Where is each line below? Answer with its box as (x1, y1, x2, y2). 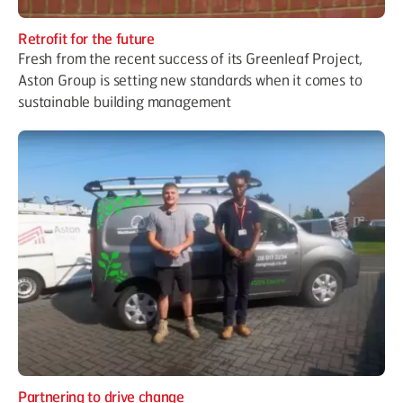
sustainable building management (18, 92, 232, 112)
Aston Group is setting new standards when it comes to (18, 70, 363, 90)
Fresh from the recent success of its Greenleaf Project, (18, 49, 363, 68)
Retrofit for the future (18, 29, 155, 49)
